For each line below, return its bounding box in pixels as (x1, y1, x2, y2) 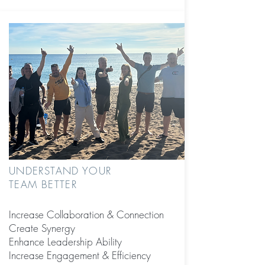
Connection (117, 208, 164, 221)
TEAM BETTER (9, 177, 77, 191)
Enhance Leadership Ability (9, 235, 122, 248)
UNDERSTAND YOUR (9, 164, 112, 177)
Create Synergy (9, 221, 75, 235)
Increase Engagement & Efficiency (9, 248, 154, 262)
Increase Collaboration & (9, 208, 117, 221)
